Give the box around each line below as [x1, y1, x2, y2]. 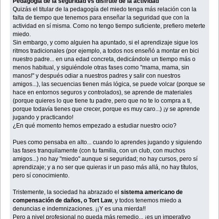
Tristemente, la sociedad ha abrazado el [13, 188, 121, 196]
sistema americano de [121, 188, 183, 196]
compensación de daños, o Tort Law [13, 197, 112, 204]
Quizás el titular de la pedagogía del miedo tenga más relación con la [13, 5, 197, 13]
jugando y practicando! [13, 113, 74, 121]
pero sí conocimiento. [13, 172, 70, 179]
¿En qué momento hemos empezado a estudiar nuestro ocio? [13, 122, 177, 129]
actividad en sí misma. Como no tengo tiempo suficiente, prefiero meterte [13, 22, 206, 29]
